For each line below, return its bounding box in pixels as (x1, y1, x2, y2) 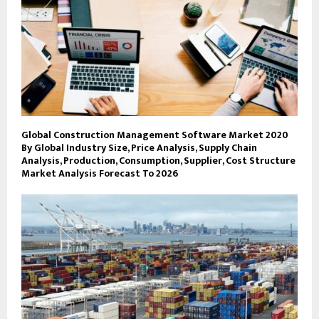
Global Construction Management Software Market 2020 (21, 126, 288, 143)
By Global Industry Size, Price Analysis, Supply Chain (21, 139, 257, 156)
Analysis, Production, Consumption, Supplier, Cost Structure (21, 152, 296, 169)
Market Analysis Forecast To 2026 (21, 164, 178, 182)
